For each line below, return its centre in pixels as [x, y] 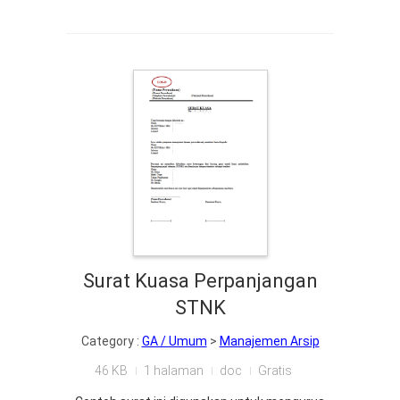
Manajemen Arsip [269, 341]
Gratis [275, 370]
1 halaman [174, 370]
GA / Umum [174, 341]
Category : [111, 341]
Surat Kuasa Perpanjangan [200, 280]
